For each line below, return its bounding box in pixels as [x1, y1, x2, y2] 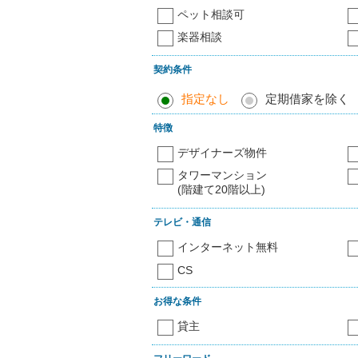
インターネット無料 [177, 241, 278, 254]
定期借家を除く [265, 92, 349, 106]
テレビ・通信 [153, 217, 211, 228]
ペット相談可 [177, 8, 245, 22]
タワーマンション [177, 169, 267, 182]
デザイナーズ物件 [177, 146, 267, 160]
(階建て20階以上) [177, 183, 265, 197]
